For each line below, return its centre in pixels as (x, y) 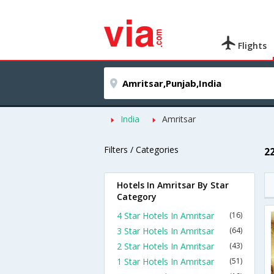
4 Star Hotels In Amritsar (165, 216)
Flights (251, 46)
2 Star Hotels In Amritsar (165, 246)
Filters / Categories (141, 150)
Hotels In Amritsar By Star (173, 185)
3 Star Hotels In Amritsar (165, 231)
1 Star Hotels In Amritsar (165, 261)
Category (137, 197)
